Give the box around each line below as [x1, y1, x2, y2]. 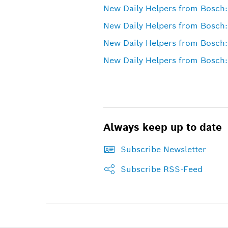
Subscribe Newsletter [120, 144, 206, 155]
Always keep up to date [103, 120, 222, 134]
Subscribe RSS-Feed [120, 163, 203, 175]
